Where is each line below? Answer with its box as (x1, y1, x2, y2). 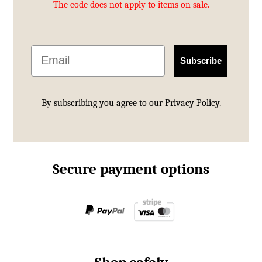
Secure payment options (53, 160, 209, 177)
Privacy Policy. (164, 97, 221, 108)
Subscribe (180, 56, 222, 66)
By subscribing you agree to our (41, 97, 165, 108)
